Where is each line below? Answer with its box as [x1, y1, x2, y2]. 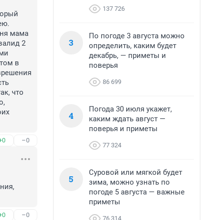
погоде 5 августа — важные [89, 188, 185, 196]
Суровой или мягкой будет [89, 168, 182, 177]
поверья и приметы [89, 124, 158, 133]
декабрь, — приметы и [89, 51, 166, 60]
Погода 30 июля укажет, [89, 105, 172, 113]
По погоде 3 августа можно [89, 31, 185, 40]
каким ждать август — [89, 114, 165, 123]
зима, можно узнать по [89, 178, 170, 187]
